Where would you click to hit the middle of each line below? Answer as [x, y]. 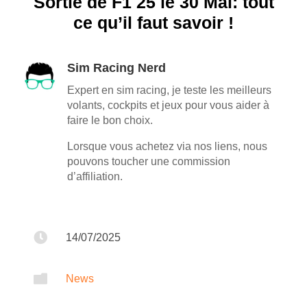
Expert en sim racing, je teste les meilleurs [169, 90]
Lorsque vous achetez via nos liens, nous [167, 146]
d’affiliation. [95, 176]
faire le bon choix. [110, 120]
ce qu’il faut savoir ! [153, 22]
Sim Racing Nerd [116, 67]
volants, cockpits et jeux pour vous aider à [168, 105]
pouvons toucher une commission [149, 161]
